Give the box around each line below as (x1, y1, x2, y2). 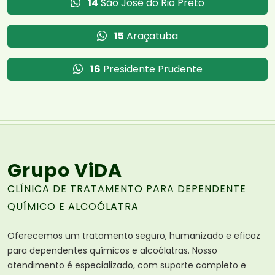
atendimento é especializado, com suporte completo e (7, 258, 246, 271)
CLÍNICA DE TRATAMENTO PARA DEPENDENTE (7, 181, 246, 196)
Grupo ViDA (7, 157, 122, 184)
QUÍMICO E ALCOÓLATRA (7, 199, 139, 214)
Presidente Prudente (100, 61, 203, 76)
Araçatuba (124, 28, 178, 43)
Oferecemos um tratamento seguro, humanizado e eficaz (7, 229, 260, 242)
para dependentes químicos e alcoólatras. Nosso (7, 244, 217, 257)
